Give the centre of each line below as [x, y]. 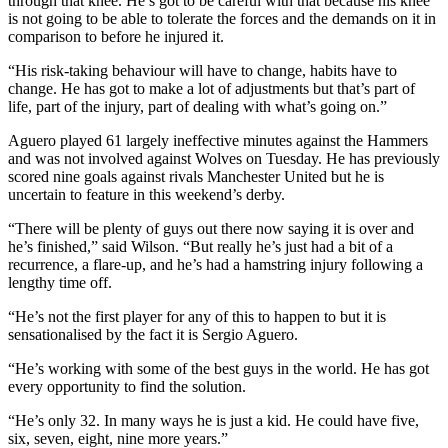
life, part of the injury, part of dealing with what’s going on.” [197, 106]
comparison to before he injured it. [116, 36]
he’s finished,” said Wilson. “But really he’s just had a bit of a [200, 246]
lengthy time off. [60, 282]
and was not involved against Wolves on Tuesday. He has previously [224, 158]
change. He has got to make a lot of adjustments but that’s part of [211, 88]
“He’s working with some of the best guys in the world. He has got [218, 368]
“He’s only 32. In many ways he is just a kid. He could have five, [213, 420]
